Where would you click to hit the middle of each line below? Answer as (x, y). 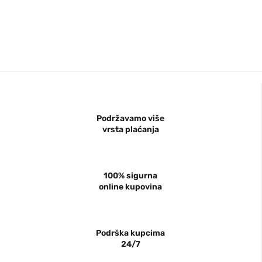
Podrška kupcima (130, 233)
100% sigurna (130, 176)
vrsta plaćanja (130, 130)
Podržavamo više (130, 119)
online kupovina (130, 187)
